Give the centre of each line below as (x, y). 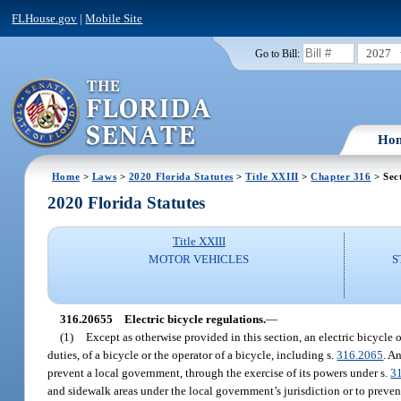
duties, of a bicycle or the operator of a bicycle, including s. (192, 354)
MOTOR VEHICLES (199, 260)
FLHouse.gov (45, 18)
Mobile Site (114, 18)
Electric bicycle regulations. (195, 319)
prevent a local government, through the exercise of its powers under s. (219, 372)
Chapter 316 (341, 176)
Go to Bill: (277, 53)
